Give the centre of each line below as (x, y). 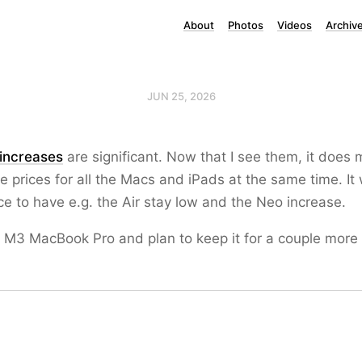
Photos (246, 25)
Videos (295, 25)
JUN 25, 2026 (181, 96)
